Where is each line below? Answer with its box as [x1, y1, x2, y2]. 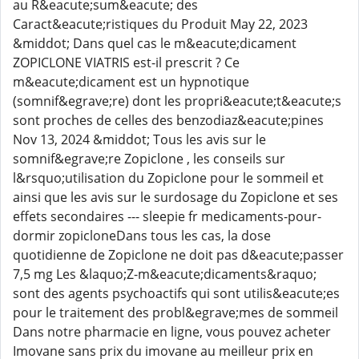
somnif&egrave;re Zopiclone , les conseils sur [13, 150, 285, 167]
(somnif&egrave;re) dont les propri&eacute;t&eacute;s [13, 92, 341, 110]
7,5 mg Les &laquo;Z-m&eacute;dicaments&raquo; [13, 265, 317, 283]
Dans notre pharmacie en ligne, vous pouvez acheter [13, 323, 331, 341]
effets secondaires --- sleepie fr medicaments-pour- [13, 208, 321, 225]
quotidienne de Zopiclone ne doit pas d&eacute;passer [13, 246, 344, 264]
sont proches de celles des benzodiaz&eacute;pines [13, 111, 324, 129]
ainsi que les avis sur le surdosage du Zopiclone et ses [13, 188, 338, 206]
